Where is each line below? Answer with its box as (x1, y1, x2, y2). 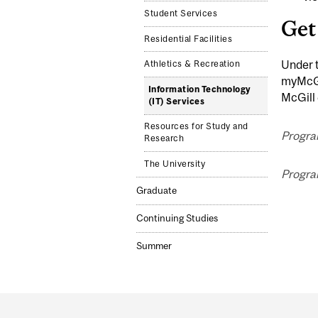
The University (144, 158, 206, 169)
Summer (136, 241, 172, 252)
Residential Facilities (144, 33, 233, 44)
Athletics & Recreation (144, 59, 241, 70)
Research (144, 133, 185, 144)
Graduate (136, 185, 177, 197)
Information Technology (148, 84, 251, 94)
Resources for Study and (144, 121, 248, 132)
